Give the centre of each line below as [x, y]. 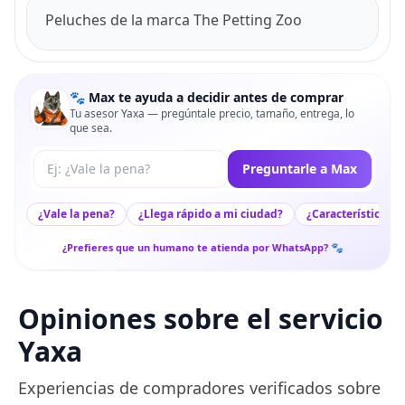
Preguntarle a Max [300, 169]
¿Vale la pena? [76, 214]
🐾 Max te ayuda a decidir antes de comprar [207, 97]
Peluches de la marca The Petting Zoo [174, 20]
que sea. [91, 128]
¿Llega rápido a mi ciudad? [211, 214]
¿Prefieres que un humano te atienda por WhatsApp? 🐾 [202, 247]
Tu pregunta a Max [97, 160]
